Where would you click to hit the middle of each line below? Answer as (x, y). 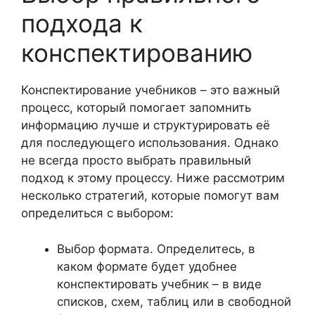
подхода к (82, 23)
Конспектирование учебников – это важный (150, 90)
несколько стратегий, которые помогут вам (150, 195)
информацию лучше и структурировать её (146, 125)
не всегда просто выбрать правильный (136, 160)
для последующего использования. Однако (150, 143)
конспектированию (137, 53)
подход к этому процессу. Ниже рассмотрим (153, 178)
